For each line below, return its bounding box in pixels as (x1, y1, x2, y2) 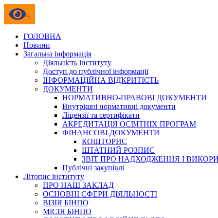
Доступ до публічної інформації (43, 67, 148, 75)
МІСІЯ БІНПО (43, 207, 91, 216)
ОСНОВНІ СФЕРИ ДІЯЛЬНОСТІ (43, 190, 157, 198)
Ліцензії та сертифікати (62, 111, 140, 119)
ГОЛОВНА (23, 32, 61, 40)
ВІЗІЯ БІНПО (43, 199, 89, 207)
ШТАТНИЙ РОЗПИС (82, 146, 155, 154)
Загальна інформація (23, 50, 91, 58)
